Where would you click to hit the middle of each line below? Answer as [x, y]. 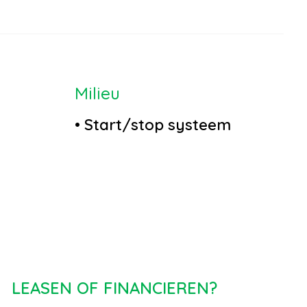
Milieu [97, 94]
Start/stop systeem [156, 125]
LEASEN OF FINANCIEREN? [114, 288]
